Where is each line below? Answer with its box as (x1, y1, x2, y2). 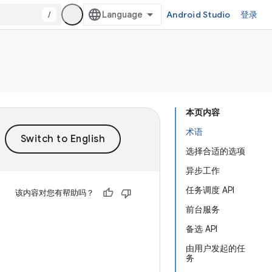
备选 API (186, 223, 217, 234)
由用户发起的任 (186, 243, 245, 254)
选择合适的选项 (186, 146, 245, 157)
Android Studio (166, 9, 231, 20)
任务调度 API (186, 185, 234, 195)
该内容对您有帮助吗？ (15, 188, 94, 198)
